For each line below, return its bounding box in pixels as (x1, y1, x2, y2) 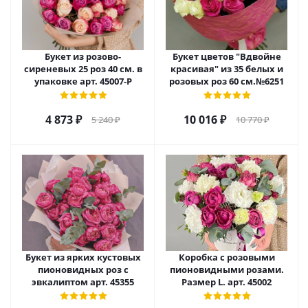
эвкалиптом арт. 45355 (32, 276, 134, 288)
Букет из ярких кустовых (25, 251, 141, 263)
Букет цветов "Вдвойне (172, 50, 281, 63)
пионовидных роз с (37, 263, 129, 276)
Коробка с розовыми (178, 251, 275, 263)
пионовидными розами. (169, 263, 284, 276)
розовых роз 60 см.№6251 (169, 75, 284, 87)
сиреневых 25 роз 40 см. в (23, 63, 142, 75)
